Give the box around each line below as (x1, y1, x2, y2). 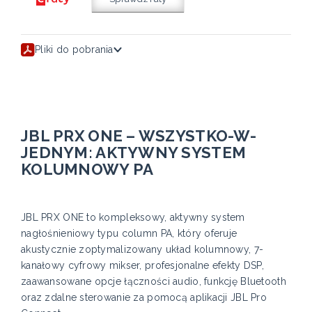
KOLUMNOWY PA (21, 160, 154, 179)
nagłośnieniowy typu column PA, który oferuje (21, 228, 237, 240)
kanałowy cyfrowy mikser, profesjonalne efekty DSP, (21, 260, 264, 272)
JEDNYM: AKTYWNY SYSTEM (21, 143, 247, 162)
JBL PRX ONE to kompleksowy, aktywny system (21, 212, 245, 224)
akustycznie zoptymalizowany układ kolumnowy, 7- (21, 244, 264, 256)
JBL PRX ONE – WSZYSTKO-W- (21, 127, 256, 146)
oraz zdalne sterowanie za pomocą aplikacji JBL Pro (21, 292, 267, 304)
